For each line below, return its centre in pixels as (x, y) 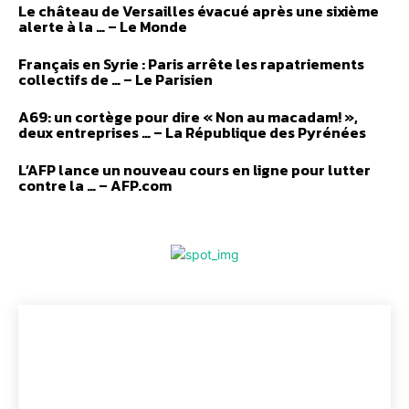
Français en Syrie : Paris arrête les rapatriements (191, 63)
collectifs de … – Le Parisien (115, 79)
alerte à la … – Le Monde (103, 26)
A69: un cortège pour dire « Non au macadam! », (188, 116)
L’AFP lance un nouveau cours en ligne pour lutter (194, 169)
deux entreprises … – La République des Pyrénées (192, 132)
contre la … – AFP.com (95, 185)
